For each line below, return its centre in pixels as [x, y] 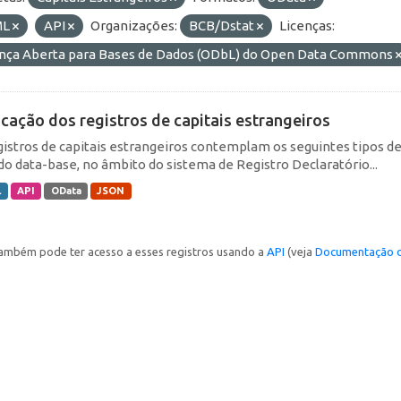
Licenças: [307, 25]
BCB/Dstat [223, 25]
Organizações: [134, 25]
